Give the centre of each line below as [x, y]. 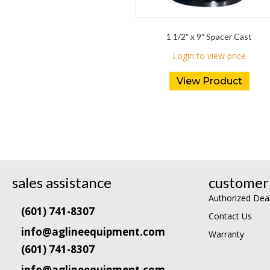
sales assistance [62, 183]
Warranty [226, 234]
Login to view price [209, 56]
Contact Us [230, 216]
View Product [209, 81]
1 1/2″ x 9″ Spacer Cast [209, 37]
